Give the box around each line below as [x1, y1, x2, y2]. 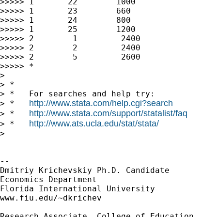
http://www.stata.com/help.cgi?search [29, 98, 173, 108]
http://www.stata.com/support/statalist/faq [29, 108, 187, 118]
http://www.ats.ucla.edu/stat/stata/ [29, 118, 159, 128]
